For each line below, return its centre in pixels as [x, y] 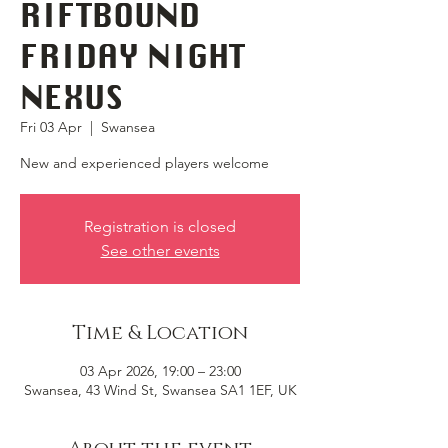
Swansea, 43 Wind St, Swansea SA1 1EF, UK [160, 390]
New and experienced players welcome [144, 163]
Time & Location [160, 333]
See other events [160, 250]
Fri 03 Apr [51, 127]
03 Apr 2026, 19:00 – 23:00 [160, 371]
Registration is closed [160, 226]
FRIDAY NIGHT [132, 56]
